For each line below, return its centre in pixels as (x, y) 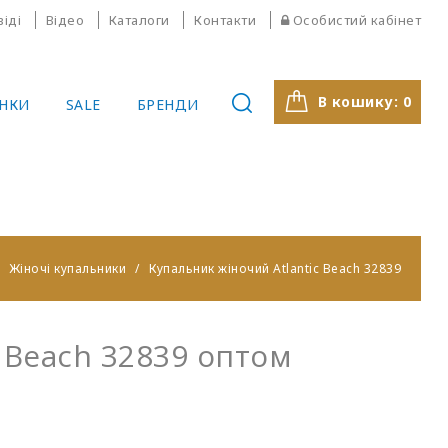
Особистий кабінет (356, 20)
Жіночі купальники (67, 268)
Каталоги (139, 20)
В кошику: (360, 101)
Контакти (225, 20)
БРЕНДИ (167, 104)
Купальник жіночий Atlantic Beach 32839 (275, 268)
